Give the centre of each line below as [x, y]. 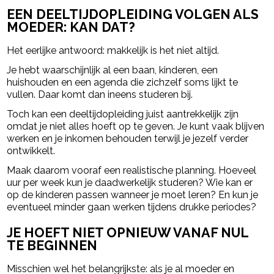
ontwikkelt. [31, 150]
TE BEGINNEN [52, 246]
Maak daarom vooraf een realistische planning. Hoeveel [132, 170]
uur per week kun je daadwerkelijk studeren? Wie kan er [130, 182]
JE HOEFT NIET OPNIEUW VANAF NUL [128, 233]
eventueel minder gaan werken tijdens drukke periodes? [132, 207]
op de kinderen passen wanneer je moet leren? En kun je [133, 194]
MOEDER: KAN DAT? [71, 27]
